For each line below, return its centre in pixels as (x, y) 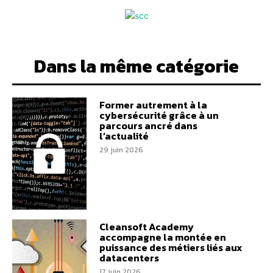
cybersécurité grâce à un (159, 115)
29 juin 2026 (121, 150)
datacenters (129, 257)
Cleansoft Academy (146, 226)
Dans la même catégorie (136, 66)
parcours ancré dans (148, 126)
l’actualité (124, 136)
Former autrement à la (153, 105)
